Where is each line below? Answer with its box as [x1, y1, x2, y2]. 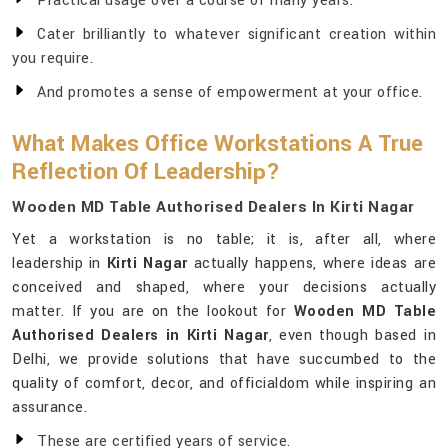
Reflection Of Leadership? [12, 156, 280, 189]
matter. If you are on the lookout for [12, 301, 294, 323]
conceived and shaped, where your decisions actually [12, 277, 436, 299]
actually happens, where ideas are [187, 253, 436, 275]
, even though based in [268, 325, 436, 347]
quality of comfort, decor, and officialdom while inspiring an [12, 373, 436, 395]
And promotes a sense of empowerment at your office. [37, 82, 423, 104]
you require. [12, 48, 93, 70]
